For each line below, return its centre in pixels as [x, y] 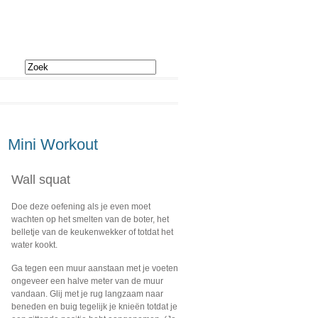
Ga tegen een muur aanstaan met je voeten [95, 268]
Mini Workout [53, 144]
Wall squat [41, 180]
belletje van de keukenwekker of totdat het [92, 232]
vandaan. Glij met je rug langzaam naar [87, 294]
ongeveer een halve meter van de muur [87, 281]
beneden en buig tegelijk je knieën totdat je [94, 307]
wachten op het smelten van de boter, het [90, 219]
